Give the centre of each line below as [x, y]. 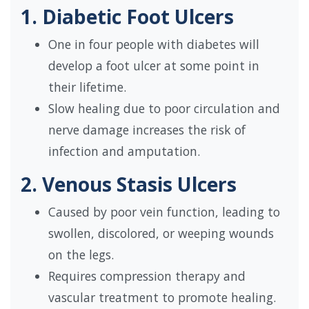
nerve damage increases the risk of [147, 130]
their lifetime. [87, 87]
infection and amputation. [124, 151]
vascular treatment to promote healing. [162, 298]
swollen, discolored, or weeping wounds [161, 233]
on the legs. [81, 255]
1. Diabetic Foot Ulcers [127, 17]
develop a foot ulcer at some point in [154, 66]
